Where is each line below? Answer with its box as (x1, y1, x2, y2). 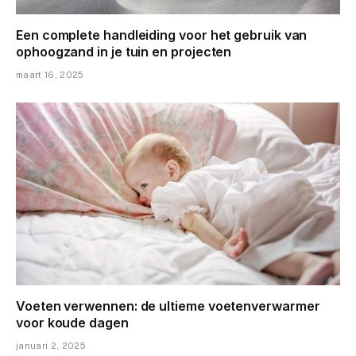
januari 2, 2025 (16, 340, 86, 350)
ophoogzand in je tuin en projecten (16, 44, 232, 60)
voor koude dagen (16, 314, 129, 331)
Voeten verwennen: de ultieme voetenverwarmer (16, 297, 320, 314)
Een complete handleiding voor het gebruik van (16, 27, 308, 44)
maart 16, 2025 (16, 70, 84, 80)
